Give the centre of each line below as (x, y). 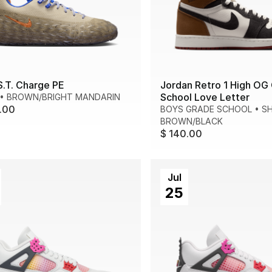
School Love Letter (205, 97)
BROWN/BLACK (192, 121)
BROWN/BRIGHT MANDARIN (63, 97)
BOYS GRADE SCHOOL (206, 109)
